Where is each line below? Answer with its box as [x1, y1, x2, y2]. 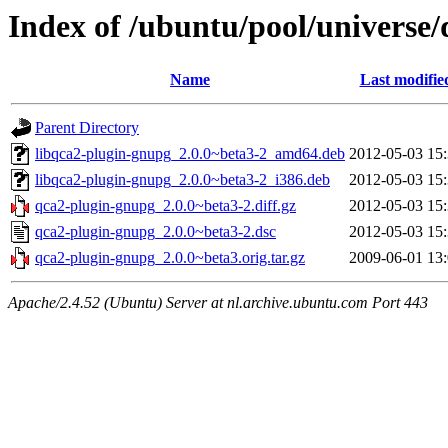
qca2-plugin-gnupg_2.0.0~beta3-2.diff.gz [35, 197, 296, 215]
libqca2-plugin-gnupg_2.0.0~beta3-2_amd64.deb [35, 145, 345, 163]
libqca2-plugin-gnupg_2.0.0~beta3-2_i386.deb [35, 171, 330, 189]
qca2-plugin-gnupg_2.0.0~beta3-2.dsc [35, 223, 276, 241]
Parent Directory [35, 119, 139, 137]
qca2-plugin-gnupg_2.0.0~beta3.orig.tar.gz [35, 249, 305, 267]
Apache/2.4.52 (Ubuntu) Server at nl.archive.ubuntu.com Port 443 [8, 294, 428, 312]
